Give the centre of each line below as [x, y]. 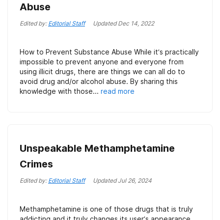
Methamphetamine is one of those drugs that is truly [106, 209]
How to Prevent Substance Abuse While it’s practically [109, 52]
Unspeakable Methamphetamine [97, 148]
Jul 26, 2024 [135, 180]
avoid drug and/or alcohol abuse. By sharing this [99, 81]
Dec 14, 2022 [136, 23]
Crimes [36, 164]
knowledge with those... [60, 91]
